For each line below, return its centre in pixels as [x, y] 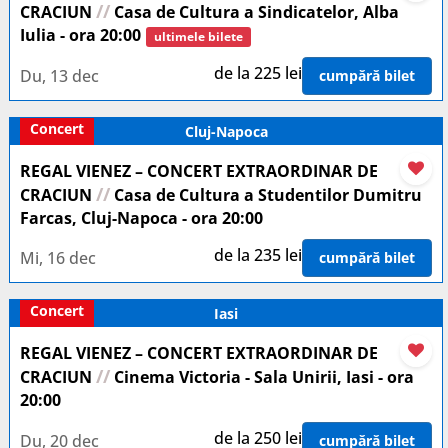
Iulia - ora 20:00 [80, 35]
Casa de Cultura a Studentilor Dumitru [266, 195]
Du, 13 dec [59, 75]
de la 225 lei [258, 73]
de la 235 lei [258, 255]
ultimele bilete [198, 36]
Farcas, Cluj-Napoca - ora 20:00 [141, 218]
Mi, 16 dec [58, 257]
